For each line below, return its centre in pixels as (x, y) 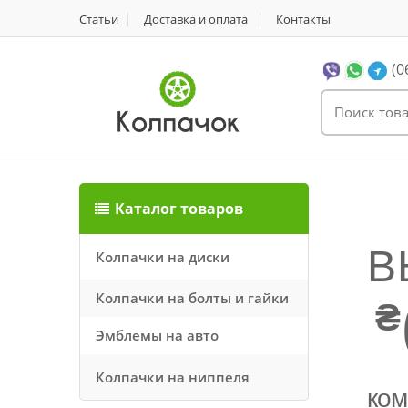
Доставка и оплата (196, 19)
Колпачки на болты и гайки (192, 298)
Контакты (303, 19)
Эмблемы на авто (157, 335)
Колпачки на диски (163, 257)
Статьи (99, 19)
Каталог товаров (179, 209)
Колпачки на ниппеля (173, 377)
